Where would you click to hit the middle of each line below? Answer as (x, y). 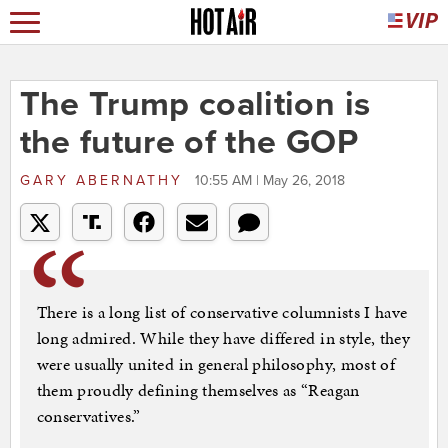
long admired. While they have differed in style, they (223, 338)
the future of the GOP (188, 143)
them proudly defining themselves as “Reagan (198, 390)
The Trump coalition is (195, 105)
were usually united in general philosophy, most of (216, 364)
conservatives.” (88, 416)
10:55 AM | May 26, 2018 (269, 181)
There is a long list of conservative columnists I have (222, 312)
